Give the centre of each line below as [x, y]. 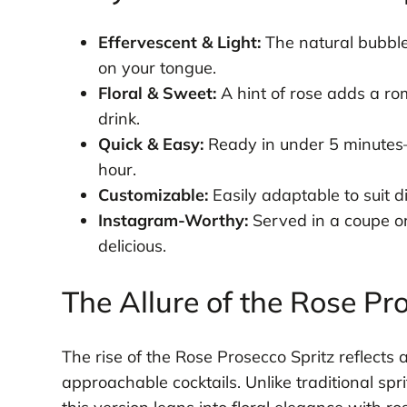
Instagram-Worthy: [173, 221]
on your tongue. [157, 68]
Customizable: [153, 195]
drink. [119, 119]
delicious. [132, 246]
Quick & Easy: [150, 144]
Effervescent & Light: [179, 43]
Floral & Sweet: [157, 94]
